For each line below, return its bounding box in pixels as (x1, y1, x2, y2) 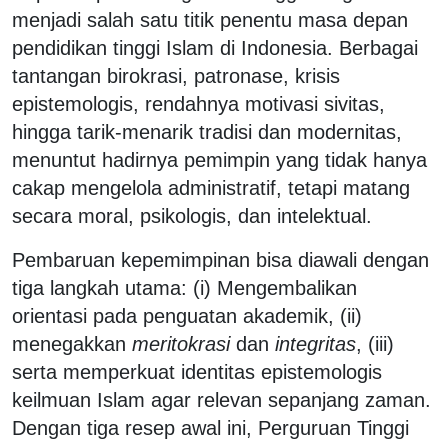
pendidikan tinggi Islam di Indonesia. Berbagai (12, 36, 418, 59)
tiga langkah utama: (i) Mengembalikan (12, 276, 357, 299)
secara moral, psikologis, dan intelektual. (12, 204, 372, 227)
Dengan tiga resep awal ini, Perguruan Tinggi (12, 416, 409, 439)
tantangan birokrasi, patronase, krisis (12, 64, 340, 87)
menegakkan (12, 332, 132, 355)
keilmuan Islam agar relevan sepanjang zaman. (12, 388, 431, 411)
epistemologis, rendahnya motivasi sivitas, (12, 92, 385, 115)
